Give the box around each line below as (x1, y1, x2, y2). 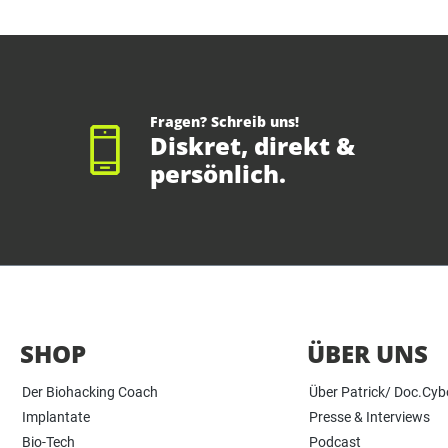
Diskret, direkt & (150, 129, 355, 163)
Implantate (22, 409, 90, 426)
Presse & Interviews (308, 409, 430, 426)
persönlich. (150, 157, 286, 191)
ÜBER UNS (306, 337, 428, 371)
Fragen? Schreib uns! (150, 112, 299, 132)
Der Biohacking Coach (22, 384, 158, 401)
